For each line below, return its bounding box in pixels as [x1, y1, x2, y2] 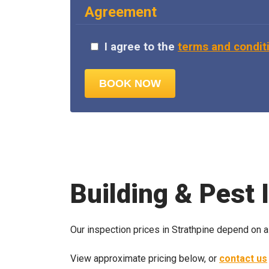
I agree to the [104, 40, 178, 54]
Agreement [85, 4, 157, 21]
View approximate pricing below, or [70, 252, 219, 264]
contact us [219, 252, 267, 264]
